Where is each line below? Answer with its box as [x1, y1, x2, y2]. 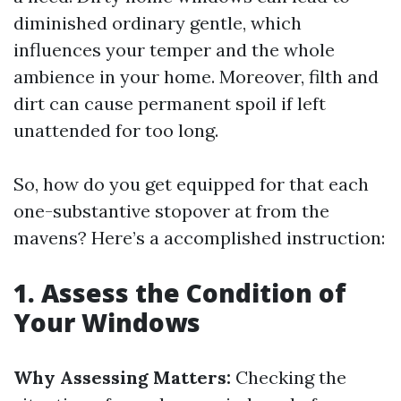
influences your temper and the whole [13, 38, 335, 61]
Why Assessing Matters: [13, 366, 231, 388]
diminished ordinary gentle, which [13, 12, 302, 34]
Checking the [231, 366, 346, 388]
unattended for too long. [13, 119, 218, 141]
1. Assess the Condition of [13, 276, 346, 310]
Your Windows [13, 305, 200, 339]
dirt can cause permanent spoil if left [13, 92, 326, 115]
